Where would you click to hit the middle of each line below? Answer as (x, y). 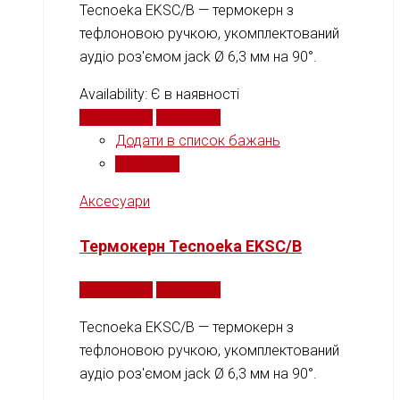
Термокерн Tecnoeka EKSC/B (191, 246)
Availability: (115, 94)
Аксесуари (115, 201)
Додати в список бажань (198, 140)
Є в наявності (195, 94)
